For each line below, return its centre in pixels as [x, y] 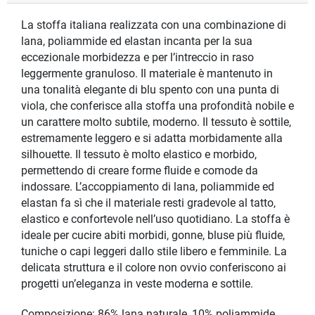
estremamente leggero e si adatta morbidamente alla [152, 139]
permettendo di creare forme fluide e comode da [140, 171]
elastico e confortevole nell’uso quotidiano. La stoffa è [155, 220]
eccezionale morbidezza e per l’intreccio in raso [137, 58]
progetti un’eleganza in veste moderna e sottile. [137, 284]
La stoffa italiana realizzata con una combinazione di [154, 26]
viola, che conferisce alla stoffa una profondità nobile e [157, 107]
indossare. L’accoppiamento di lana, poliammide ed [148, 187]
